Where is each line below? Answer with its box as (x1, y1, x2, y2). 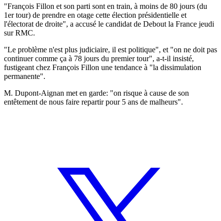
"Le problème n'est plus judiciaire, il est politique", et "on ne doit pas (4, 45, 217, 54)
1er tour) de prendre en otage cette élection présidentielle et (4, 10, 186, 19)
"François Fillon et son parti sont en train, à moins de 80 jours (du (4, 1, 207, 10)
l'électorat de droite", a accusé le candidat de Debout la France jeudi (4, 19, 214, 28)
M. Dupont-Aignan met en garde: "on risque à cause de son (4, 88, 189, 97)
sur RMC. (4, 28, 35, 37)
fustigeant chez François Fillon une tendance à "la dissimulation (4, 63, 201, 72)
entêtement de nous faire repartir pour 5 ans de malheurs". (4, 97, 183, 106)
